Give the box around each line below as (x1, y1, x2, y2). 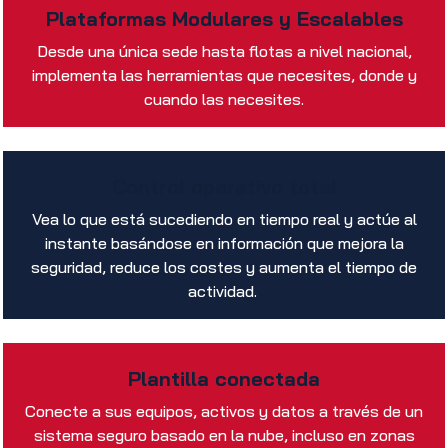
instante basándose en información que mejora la (44, 233, 404, 254)
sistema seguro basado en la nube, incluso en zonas (33, 425, 415, 446)
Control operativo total (111, 174, 337, 200)
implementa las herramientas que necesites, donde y (31, 65, 417, 86)
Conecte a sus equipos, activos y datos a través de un (25, 401, 423, 422)
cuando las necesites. (144, 89, 304, 110)
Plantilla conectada (128, 366, 320, 392)
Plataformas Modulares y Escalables (45, 6, 403, 32)
